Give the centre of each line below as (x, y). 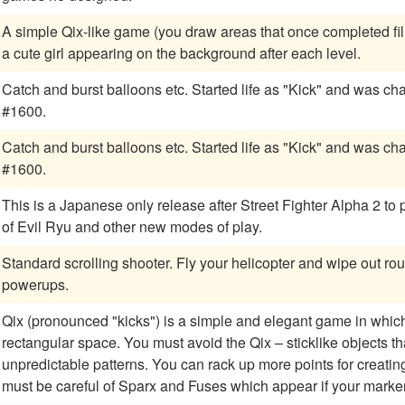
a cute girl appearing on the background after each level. (181, 53)
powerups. (35, 285)
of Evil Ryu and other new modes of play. (132, 227)
